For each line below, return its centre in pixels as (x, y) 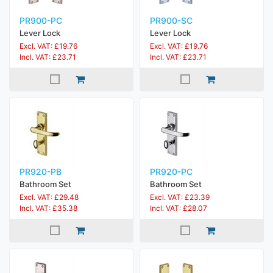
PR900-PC (41, 20)
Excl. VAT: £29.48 (49, 197)
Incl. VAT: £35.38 (48, 208)
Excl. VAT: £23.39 (180, 197)
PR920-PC (171, 172)
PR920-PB (41, 172)
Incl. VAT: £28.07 (179, 208)
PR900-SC (171, 20)
